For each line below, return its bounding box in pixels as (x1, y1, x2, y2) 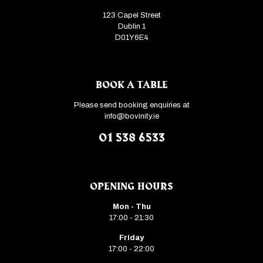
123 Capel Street (102, 11, 161, 19)
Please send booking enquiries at (73, 101, 190, 109)
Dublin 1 (117, 22, 146, 31)
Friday (119, 234, 144, 242)
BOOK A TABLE (95, 79, 168, 91)
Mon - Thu (112, 203, 151, 211)
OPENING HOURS (90, 180, 173, 193)
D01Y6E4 (114, 33, 149, 42)
